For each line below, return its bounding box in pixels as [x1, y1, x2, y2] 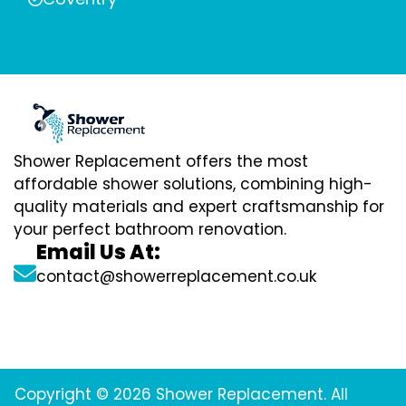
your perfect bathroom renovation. [14, 217, 286, 240]
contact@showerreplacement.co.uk [36, 265, 316, 287]
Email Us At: [36, 237, 160, 266]
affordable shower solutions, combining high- [14, 172, 372, 195]
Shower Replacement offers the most [14, 150, 308, 172]
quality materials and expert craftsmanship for [14, 195, 384, 217]
